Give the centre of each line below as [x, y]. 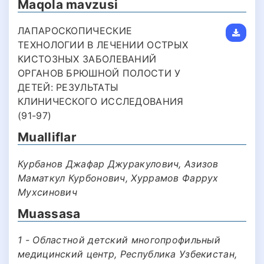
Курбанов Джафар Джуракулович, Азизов [118, 164]
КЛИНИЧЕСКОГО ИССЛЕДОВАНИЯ [101, 102]
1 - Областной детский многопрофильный [119, 240]
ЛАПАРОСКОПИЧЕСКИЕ [75, 31]
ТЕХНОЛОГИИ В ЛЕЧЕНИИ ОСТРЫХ [103, 45]
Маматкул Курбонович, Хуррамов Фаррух [118, 178]
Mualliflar [47, 137]
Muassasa [49, 213]
